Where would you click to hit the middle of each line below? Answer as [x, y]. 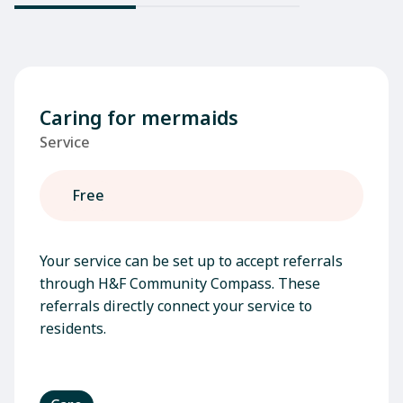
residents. [73, 328]
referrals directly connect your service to [176, 306]
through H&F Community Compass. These [180, 283]
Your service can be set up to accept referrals [191, 261]
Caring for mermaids [139, 117]
